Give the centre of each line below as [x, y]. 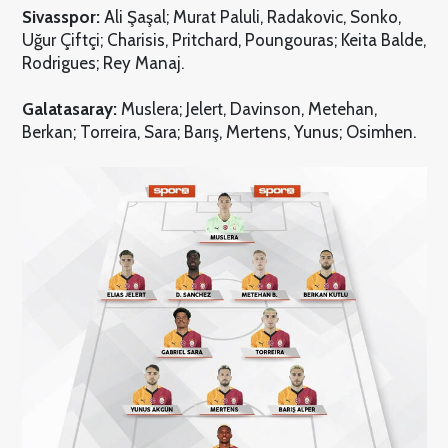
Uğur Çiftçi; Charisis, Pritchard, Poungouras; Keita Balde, [223, 40]
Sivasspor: [60, 17]
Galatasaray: [69, 109]
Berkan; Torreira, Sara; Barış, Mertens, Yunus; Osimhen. [218, 132]
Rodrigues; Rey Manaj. [102, 63]
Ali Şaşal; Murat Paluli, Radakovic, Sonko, [250, 17]
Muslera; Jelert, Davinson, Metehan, [246, 109]
